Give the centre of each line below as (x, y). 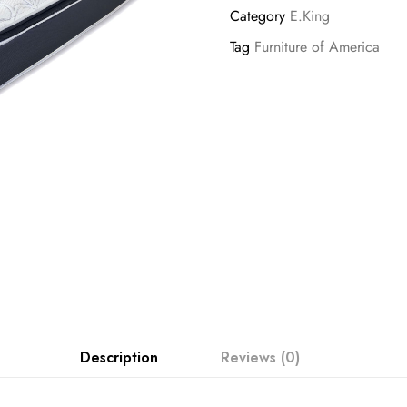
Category (257, 16)
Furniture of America (317, 47)
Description (119, 358)
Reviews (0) (260, 358)
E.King (309, 16)
